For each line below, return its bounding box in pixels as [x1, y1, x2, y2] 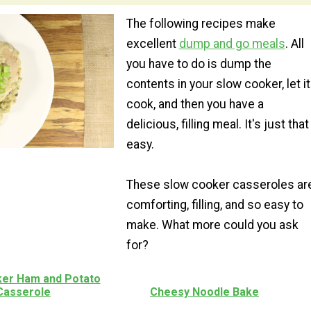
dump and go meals [178, 36, 285, 51]
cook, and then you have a [126, 96, 264, 111]
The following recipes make [126, 16, 276, 31]
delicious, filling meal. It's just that [126, 117, 309, 131]
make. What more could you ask [126, 217, 299, 232]
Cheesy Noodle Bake [150, 285, 259, 299]
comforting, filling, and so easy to [126, 197, 303, 212]
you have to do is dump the [126, 56, 271, 71]
